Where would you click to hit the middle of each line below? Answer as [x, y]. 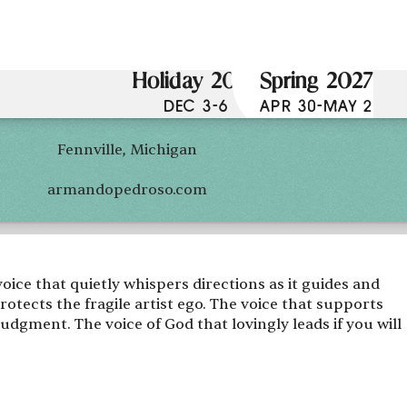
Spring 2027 [316, 83]
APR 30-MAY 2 [317, 107]
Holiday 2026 [196, 83]
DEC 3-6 [196, 107]
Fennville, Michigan [127, 149]
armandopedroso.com [127, 189]
